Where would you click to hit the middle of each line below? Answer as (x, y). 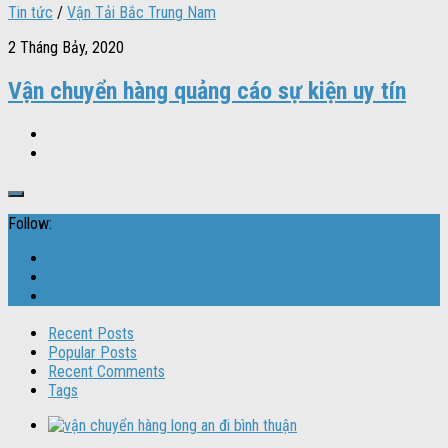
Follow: (30, 223)
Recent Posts (91, 334)
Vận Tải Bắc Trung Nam (141, 12)
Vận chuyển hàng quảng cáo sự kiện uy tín (207, 90)
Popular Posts (92, 353)
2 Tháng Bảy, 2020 (66, 47)
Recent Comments (106, 372)
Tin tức (30, 12)
